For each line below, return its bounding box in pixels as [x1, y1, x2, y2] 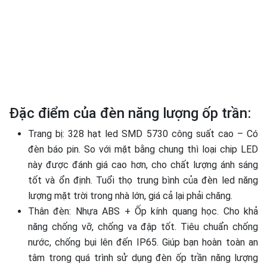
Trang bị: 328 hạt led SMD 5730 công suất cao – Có [28, 128, 258, 140]
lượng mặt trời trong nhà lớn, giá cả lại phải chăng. [28, 190, 232, 202]
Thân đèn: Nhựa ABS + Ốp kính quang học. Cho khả [28, 206, 258, 218]
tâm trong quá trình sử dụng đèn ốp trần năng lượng [28, 252, 258, 264]
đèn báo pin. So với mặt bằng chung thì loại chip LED [28, 144, 258, 156]
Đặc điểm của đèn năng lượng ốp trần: [9, 105, 251, 122]
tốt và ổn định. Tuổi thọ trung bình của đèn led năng [28, 175, 258, 187]
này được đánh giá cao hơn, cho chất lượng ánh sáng [28, 159, 258, 171]
